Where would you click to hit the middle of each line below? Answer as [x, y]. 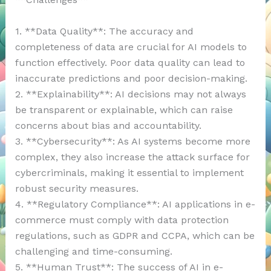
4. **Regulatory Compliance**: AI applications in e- [135, 204]
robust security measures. [77, 188]
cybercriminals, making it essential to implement [129, 172]
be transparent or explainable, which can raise [124, 109]
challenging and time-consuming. [93, 251]
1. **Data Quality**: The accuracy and [104, 31]
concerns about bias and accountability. [108, 125]
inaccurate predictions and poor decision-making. [131, 78]
